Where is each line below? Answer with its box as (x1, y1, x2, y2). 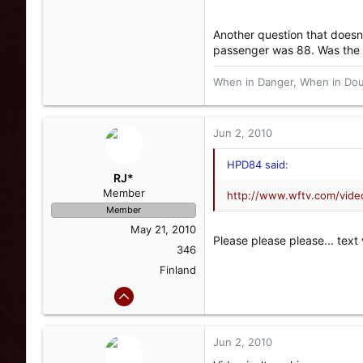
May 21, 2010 (130, 223, 196, 236)
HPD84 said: (227, 158, 288, 171)
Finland (160, 263, 196, 276)
